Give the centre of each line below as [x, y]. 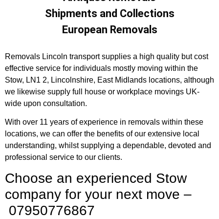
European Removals [109, 29]
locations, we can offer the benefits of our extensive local [102, 133]
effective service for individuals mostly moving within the [101, 68]
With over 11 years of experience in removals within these [104, 122]
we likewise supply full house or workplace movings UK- [102, 91]
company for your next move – [98, 195]
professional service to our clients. [64, 157]
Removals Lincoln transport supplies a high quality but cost [107, 56]
